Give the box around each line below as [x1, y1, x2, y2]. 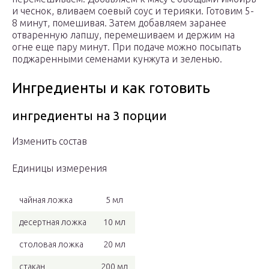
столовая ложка [19, 240, 83, 250]
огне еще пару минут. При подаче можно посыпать [12, 41, 241, 53]
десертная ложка [19, 217, 86, 228]
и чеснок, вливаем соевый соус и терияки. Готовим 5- [12, 5, 254, 17]
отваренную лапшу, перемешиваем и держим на [12, 29, 235, 41]
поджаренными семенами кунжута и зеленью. [12, 53, 222, 65]
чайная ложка [19, 195, 73, 205]
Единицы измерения [12, 163, 107, 174]
